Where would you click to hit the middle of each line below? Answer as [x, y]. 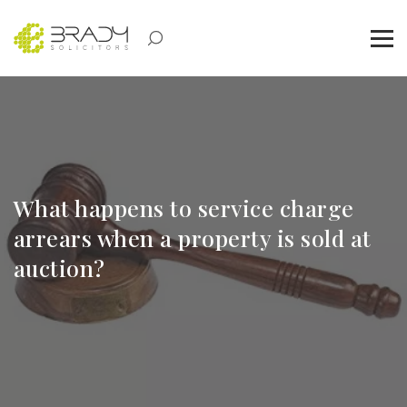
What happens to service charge [184, 207]
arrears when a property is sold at [193, 237]
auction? [60, 267]
